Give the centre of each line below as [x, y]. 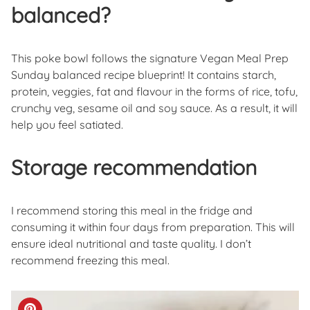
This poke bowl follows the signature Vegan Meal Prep [150, 58]
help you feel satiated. [67, 125]
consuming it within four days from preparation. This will [153, 227]
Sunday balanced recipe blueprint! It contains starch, [144, 75]
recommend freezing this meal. [90, 261]
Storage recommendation [134, 168]
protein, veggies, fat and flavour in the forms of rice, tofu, [154, 92]
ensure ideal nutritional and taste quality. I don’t [131, 244]
